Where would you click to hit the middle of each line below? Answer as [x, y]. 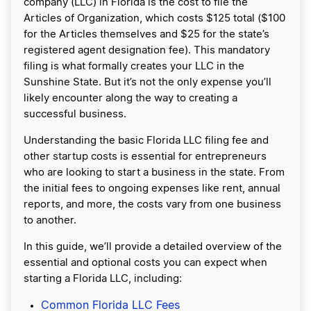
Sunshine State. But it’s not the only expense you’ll [148, 82]
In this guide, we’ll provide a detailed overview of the [153, 247]
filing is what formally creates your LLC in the [134, 66]
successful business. [76, 114]
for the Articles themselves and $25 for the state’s [146, 34]
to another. [51, 220]
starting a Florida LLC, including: [103, 279]
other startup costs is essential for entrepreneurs [145, 157]
